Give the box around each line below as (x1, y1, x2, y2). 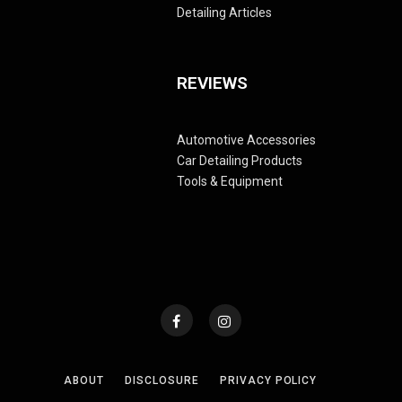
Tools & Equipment (177, 173, 283, 188)
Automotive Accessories (177, 132, 316, 147)
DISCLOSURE (125, 373, 199, 387)
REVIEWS (177, 72, 248, 93)
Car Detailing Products (177, 153, 302, 168)
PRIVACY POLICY (220, 373, 318, 387)
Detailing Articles (177, 4, 272, 20)
